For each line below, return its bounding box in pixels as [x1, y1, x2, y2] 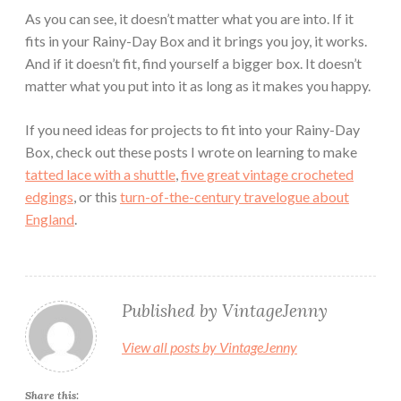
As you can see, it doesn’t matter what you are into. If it [25, 9, 354, 27]
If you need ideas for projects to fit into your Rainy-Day [25, 120, 360, 138]
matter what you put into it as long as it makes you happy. [25, 76, 371, 94]
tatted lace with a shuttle [25, 165, 175, 183]
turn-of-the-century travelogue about [120, 187, 349, 205]
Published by [122, 299, 222, 321]
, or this [73, 187, 120, 205]
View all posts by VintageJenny [122, 337, 297, 355]
